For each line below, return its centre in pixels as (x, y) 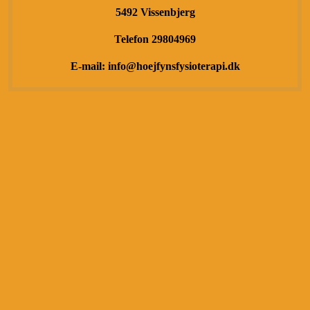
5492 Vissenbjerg (155, 12)
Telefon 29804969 (155, 39)
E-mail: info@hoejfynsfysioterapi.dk (155, 66)
